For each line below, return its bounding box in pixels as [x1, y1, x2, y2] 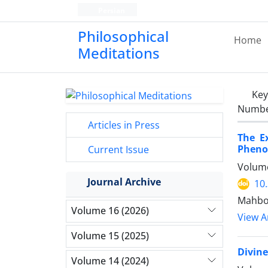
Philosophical [78, 26, 169, 46]
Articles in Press [86, 118, 160, 132]
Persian [96, 5, 125, 16]
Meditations [78, 43, 160, 63]
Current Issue [86, 142, 149, 156]
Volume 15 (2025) [71, 229, 149, 243]
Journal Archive [87, 175, 161, 188]
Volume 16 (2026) [71, 204, 149, 218]
